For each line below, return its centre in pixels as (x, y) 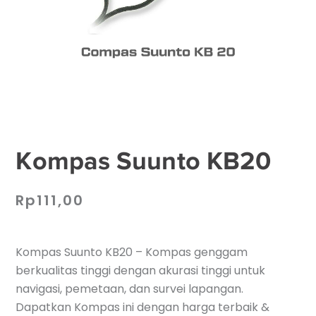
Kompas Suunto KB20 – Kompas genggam (132, 253)
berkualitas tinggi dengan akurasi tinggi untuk (141, 271)
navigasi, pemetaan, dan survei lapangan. (130, 289)
